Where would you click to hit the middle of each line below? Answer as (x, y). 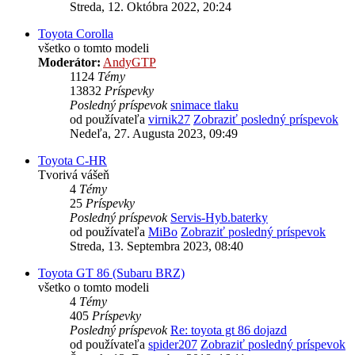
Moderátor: (69, 63)
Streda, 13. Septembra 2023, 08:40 (157, 246)
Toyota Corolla (76, 34)
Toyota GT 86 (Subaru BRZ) (111, 273)
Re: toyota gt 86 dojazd (229, 330)
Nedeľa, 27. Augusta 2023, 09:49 (154, 134)
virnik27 (169, 120)
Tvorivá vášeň (74, 175)
